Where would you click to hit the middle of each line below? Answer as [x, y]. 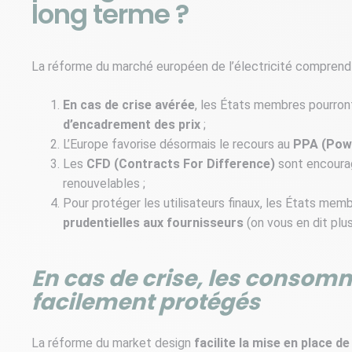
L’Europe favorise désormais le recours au [178, 144]
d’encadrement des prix [132, 124]
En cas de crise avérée [129, 104]
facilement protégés [146, 302]
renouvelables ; [104, 183]
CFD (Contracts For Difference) [181, 163]
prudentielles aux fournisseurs [153, 222]
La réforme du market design [113, 343]
